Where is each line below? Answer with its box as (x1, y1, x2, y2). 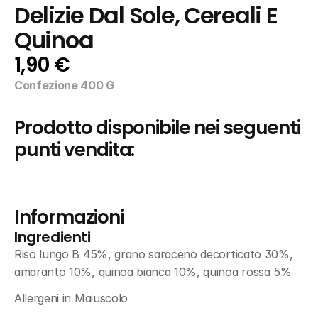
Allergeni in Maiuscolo (14, 291, 128, 305)
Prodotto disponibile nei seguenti (14, 115, 300, 141)
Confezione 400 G (14, 78, 114, 92)
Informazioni (14, 204, 124, 230)
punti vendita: (14, 137, 135, 163)
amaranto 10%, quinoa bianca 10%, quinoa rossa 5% (14, 265, 292, 279)
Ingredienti (14, 227, 91, 247)
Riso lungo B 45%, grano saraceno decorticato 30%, (14, 247, 293, 261)
